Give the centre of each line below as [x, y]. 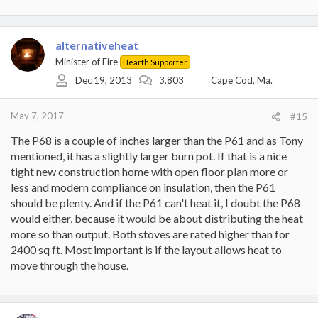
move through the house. [70, 265]
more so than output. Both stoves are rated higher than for [150, 234]
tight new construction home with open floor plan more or [149, 171]
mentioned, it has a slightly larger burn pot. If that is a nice [149, 155]
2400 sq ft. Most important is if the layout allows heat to [146, 249]
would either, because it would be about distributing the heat [157, 218]
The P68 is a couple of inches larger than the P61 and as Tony [157, 140]
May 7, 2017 [37, 115]
